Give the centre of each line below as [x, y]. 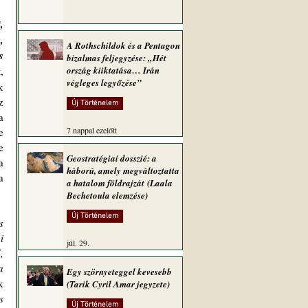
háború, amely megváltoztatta [123, 170]
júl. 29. [78, 243]
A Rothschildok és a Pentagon [123, 45]
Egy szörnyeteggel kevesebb [119, 272]
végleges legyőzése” [104, 82]
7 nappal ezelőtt [92, 130]
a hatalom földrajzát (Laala [120, 183]
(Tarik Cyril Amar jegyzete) [118, 284]
